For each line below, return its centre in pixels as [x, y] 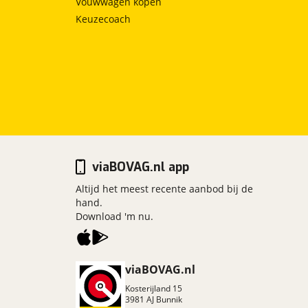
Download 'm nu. [114, 217]
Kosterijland [148, 289]
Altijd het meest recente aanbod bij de [164, 189]
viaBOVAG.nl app [141, 167]
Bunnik [169, 300]
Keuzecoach [103, 19]
